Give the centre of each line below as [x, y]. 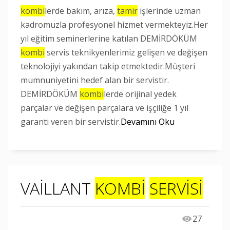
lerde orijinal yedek [140, 94]
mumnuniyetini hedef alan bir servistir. [95, 80]
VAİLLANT [58, 188]
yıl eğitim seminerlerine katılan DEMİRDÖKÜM [109, 39]
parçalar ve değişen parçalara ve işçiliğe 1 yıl [104, 108]
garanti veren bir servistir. [71, 122]
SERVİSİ [176, 188]
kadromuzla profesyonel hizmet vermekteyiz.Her [114, 25]
